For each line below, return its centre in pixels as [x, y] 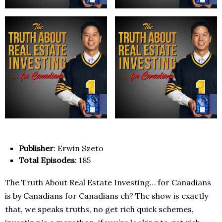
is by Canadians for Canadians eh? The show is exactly [107, 196]
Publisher [36, 148]
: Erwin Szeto [79, 148]
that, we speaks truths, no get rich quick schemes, [99, 209]
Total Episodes [47, 160]
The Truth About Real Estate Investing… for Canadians [108, 183]
